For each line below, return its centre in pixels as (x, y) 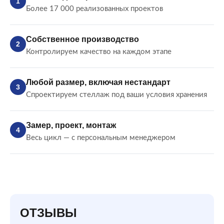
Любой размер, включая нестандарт (98, 82)
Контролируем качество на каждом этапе (99, 52)
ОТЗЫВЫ (48, 213)
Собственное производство (82, 39)
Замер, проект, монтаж (71, 125)
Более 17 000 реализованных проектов (94, 9)
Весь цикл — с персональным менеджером (101, 138)
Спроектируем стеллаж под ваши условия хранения (116, 95)
